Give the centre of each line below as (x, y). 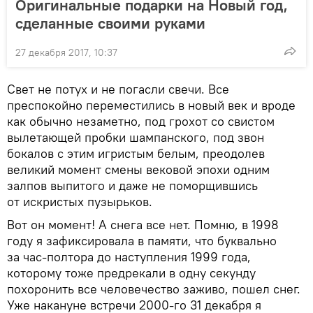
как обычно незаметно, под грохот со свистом (141, 121)
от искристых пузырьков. (80, 201)
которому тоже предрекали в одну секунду (131, 272)
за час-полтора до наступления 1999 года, (129, 256)
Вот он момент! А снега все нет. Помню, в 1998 (143, 224)
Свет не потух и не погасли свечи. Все (118, 89)
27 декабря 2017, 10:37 (66, 52)
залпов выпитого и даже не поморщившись (132, 185)
